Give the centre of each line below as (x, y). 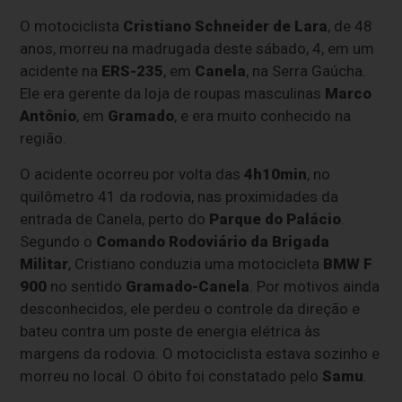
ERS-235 (133, 71)
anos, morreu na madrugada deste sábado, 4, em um (197, 49)
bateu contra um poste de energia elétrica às (170, 332)
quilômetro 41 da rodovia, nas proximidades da (179, 197)
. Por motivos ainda (315, 287)
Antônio (48, 116)
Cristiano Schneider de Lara (226, 26)
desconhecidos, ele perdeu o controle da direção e (190, 309)
